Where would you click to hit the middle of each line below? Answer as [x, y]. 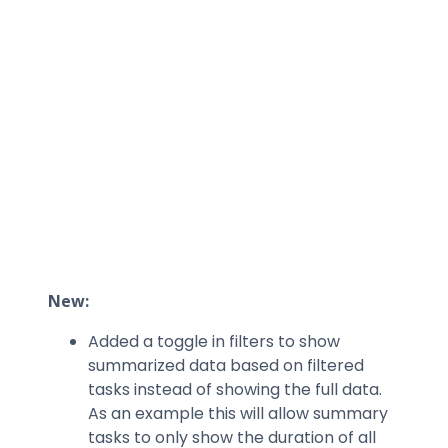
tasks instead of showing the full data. [235, 389]
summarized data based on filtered [226, 365]
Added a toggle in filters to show [214, 341]
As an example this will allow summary [238, 413]
